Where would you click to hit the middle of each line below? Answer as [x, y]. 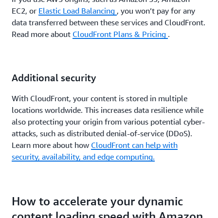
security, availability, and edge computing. [83, 157]
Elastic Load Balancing [78, 11]
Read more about [42, 34]
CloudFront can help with [134, 145]
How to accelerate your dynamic [97, 201]
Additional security [54, 78]
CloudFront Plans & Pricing [120, 34]
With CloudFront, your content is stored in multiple [100, 99]
